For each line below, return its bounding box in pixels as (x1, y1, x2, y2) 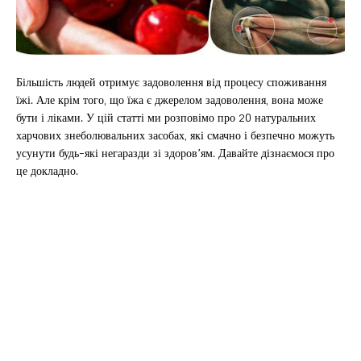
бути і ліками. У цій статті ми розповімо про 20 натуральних (16, 107, 316, 128)
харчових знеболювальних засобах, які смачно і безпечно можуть (16, 125, 334, 146)
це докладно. (16, 160, 78, 181)
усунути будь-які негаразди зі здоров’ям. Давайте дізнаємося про (16, 143, 334, 164)
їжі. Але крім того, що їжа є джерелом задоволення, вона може (16, 89, 323, 110)
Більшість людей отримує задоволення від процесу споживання (16, 72, 326, 93)
